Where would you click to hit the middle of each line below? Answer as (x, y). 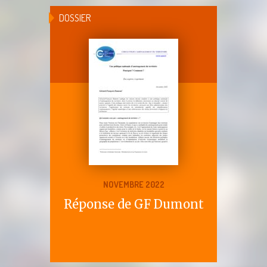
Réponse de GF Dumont (133, 204)
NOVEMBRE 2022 (133, 184)
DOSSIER (75, 18)
